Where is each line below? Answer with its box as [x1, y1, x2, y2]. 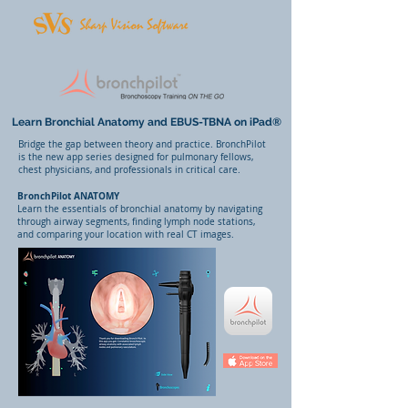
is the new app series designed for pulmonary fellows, [18, 151, 253, 163]
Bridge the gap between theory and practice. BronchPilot [18, 138, 266, 150]
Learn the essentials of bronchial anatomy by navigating [17, 203, 262, 215]
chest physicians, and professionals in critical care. [18, 164, 240, 176]
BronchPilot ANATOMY [17, 189, 119, 202]
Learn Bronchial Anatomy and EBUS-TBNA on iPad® [12, 116, 281, 128]
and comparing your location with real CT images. [17, 229, 234, 240]
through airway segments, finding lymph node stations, [17, 216, 255, 228]
